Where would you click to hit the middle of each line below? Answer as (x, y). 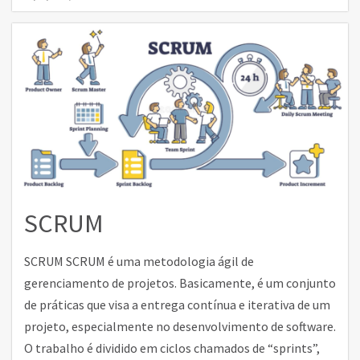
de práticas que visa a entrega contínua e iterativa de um (177, 305)
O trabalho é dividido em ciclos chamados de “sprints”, (172, 348)
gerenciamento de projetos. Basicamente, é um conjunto (180, 283)
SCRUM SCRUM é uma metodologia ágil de (139, 261)
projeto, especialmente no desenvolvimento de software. (180, 326)
